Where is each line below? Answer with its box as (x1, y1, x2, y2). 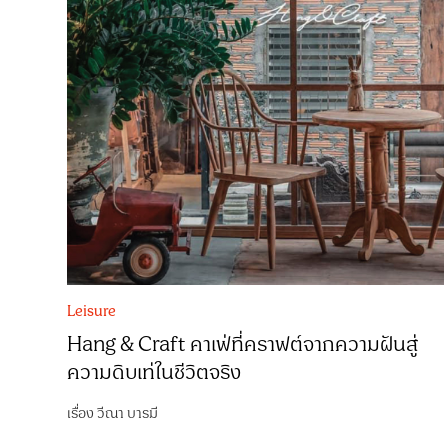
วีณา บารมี (97, 401, 159, 425)
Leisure (67, 299, 117, 323)
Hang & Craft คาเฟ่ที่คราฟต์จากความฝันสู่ (67, 328, 419, 361)
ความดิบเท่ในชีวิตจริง (67, 356, 242, 389)
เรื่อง (67, 401, 98, 425)
